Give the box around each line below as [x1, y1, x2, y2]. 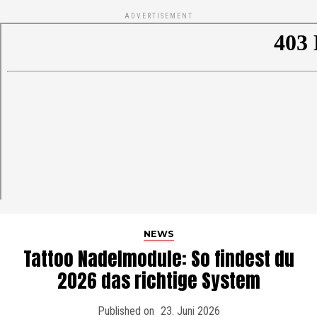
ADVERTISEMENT [124, 12, 193, 21]
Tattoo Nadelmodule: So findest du [23, 244, 294, 274]
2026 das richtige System [57, 266, 260, 296]
